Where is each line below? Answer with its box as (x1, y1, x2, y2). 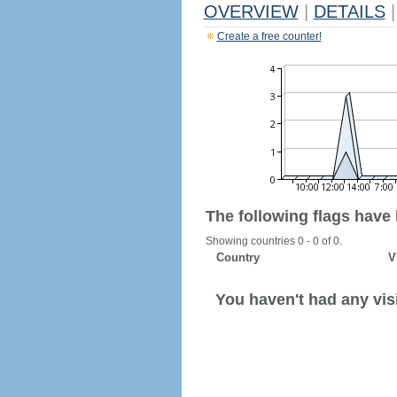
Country (215, 251, 260, 264)
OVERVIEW (203, 2, 299, 21)
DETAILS (313, 2, 385, 21)
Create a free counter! (216, 30, 322, 43)
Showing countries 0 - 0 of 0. (205, 235, 342, 247)
